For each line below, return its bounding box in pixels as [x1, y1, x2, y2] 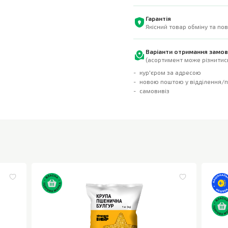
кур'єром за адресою [139, 69, 201, 76]
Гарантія [146, 15, 171, 22]
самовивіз [139, 87, 169, 94]
